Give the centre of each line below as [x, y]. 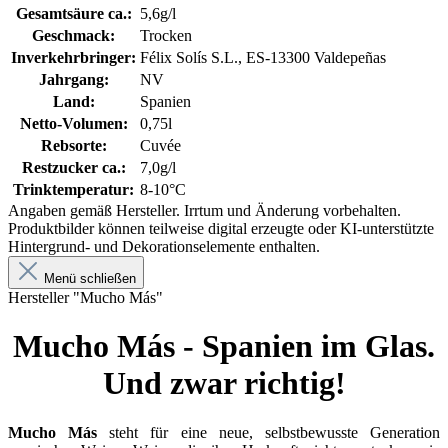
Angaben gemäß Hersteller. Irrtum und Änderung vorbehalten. [204, 210]
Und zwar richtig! [224, 383]
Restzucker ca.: [73, 167]
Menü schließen [90, 278]
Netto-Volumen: [73, 123]
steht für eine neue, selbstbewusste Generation [275, 432]
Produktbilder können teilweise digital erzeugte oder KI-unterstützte [221, 228]
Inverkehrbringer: [73, 57]
